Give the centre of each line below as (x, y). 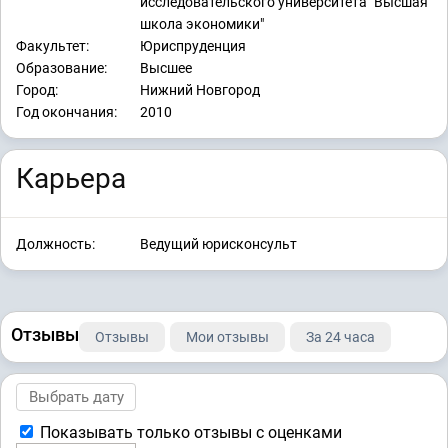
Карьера (71, 179)
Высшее (166, 68)
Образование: (61, 68)
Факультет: (52, 46)
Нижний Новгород (200, 90)
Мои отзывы (227, 336)
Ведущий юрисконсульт (218, 243)
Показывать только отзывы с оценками (189, 432)
